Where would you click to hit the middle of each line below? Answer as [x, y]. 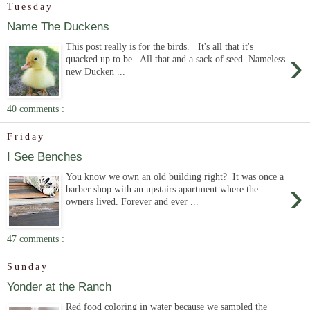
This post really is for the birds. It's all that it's [160, 46]
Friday [26, 137]
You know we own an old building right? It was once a [175, 176]
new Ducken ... [96, 71]
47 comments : [36, 238]
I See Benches [45, 157]
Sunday [28, 267]
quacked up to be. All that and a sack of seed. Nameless [176, 59]
